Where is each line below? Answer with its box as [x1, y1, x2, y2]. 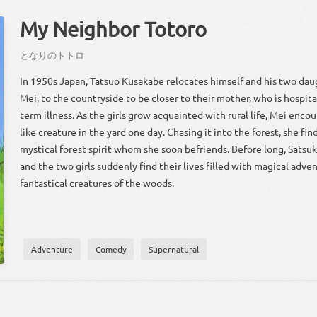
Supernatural [149, 243, 200, 255]
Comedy [95, 243, 127, 255]
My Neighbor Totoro [20, 17, 207, 42]
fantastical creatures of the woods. [20, 176, 175, 190]
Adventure [30, 243, 73, 255]
